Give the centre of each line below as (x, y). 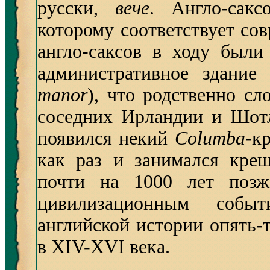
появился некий (103, 138)
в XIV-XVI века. (104, 247)
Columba (210, 138)
